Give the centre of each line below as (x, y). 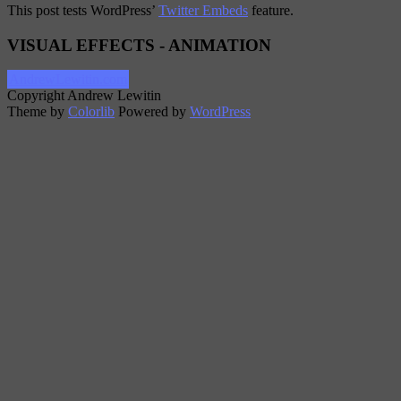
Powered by (152, 112)
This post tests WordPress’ (83, 10)
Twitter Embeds (203, 10)
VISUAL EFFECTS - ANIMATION (139, 45)
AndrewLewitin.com (68, 80)
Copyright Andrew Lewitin (84, 96)
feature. (271, 10)
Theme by (38, 112)
